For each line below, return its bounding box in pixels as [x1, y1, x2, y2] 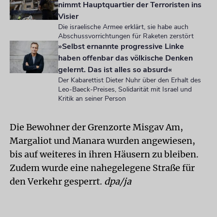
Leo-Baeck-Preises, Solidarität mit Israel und [58, 85, 192, 94]
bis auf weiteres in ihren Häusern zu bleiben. [10, 149, 199, 160]
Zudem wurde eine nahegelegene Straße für [10, 162, 195, 173]
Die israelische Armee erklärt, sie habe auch [58, 22, 188, 31]
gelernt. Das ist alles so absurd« [58, 64, 172, 75]
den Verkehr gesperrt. [10, 176, 104, 187]
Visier [58, 11, 78, 22]
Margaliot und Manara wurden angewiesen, [10, 135, 195, 146]
